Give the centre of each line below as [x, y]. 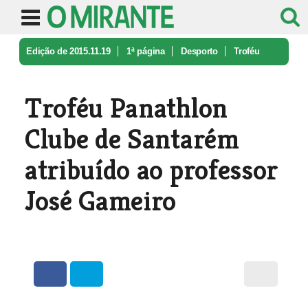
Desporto [199, 51]
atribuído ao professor [151, 170]
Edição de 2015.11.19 [68, 51]
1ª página [146, 51]
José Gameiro [100, 201]
